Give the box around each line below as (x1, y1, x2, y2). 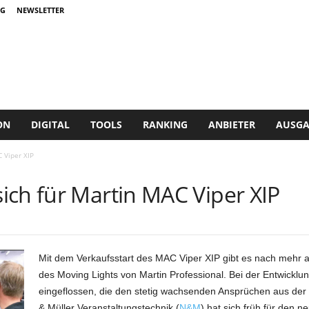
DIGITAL (30, 118, 70, 131)
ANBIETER (208, 118, 255, 131)
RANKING (142, 118, 188, 131)
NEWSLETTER (16, 5, 64, 15)
